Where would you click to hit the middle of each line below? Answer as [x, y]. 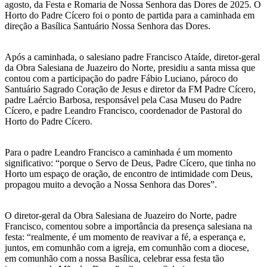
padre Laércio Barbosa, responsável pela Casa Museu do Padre [123, 100]
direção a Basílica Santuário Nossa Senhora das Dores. [108, 26]
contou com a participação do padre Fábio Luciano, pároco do [121, 78]
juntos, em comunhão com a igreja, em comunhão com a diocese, [127, 247]
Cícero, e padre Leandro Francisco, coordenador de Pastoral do [123, 110]
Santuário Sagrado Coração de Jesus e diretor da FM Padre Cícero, [130, 89]
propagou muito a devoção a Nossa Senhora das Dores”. [111, 184]
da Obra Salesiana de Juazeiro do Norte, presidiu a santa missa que [130, 67]
